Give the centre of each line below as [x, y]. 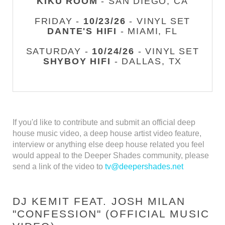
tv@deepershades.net [144, 166]
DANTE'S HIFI [82, 31]
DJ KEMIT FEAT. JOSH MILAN [99, 201]
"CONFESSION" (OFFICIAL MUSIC [111, 214]
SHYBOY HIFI [77, 61]
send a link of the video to [59, 166]
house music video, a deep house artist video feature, [107, 133]
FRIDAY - [59, 21]
